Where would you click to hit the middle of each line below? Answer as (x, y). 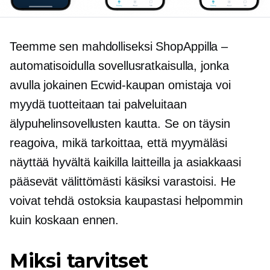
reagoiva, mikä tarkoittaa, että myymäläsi (118, 143)
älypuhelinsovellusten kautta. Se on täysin (120, 124)
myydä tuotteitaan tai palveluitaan (98, 105)
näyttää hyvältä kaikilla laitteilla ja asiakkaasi (126, 162)
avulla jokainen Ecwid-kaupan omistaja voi (120, 85)
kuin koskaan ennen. (64, 220)
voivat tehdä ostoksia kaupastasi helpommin (126, 201)
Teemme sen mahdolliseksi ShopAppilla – (119, 47)
